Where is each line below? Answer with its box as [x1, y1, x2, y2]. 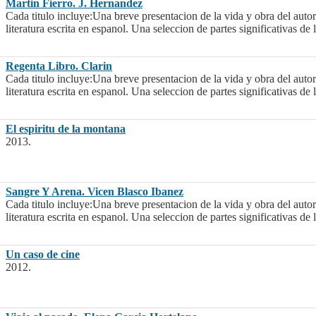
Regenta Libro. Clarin [6, 60, 112, 73]
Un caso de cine [6, 248, 80, 261]
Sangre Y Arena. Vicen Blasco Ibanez [6, 186, 183, 198]
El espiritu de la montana [6, 123, 126, 135]
